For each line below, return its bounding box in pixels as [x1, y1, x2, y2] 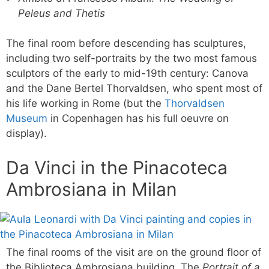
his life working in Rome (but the [6, 97, 165, 109]
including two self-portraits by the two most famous [6, 52, 257, 64]
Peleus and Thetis [18, 7, 105, 19]
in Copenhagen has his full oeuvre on [47, 112, 229, 124]
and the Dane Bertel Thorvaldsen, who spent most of [6, 82, 262, 94]
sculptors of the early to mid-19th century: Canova [6, 67, 249, 79]
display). [6, 127, 47, 139]
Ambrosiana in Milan [6, 178, 177, 200]
